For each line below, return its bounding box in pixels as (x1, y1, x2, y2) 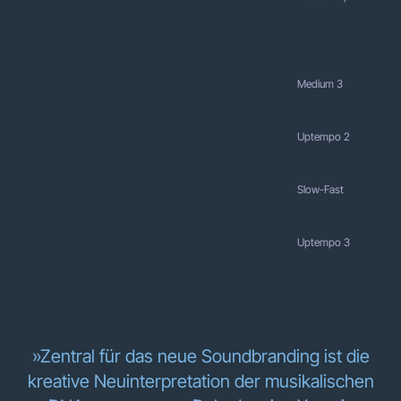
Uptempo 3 (297, 235, 350, 250)
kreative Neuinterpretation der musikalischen (27, 371, 374, 393)
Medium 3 (297, 77, 343, 91)
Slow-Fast (297, 183, 344, 197)
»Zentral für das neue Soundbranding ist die (31, 346, 370, 368)
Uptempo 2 (297, 130, 350, 144)
